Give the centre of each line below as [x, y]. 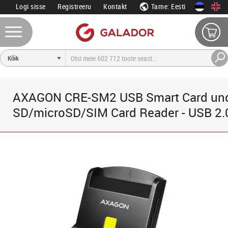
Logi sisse [31, 6]
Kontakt [115, 6]
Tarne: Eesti [167, 6]
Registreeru [75, 6]
